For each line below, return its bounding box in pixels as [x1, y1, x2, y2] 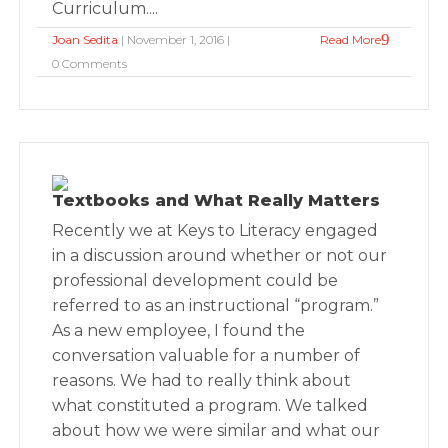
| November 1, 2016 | [118, 32, 231, 47]
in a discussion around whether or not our [52, 246, 388, 265]
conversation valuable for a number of [52, 346, 361, 365]
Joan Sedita [52, 32, 119, 47]
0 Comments [52, 56, 128, 71]
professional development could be [52, 271, 339, 290]
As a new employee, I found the [52, 321, 306, 340]
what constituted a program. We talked [52, 396, 369, 415]
